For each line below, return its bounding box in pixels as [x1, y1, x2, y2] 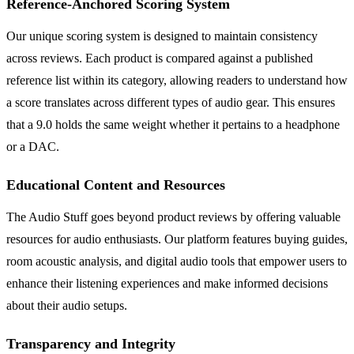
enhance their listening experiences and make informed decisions [6, 277, 328, 291]
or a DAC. [6, 140, 59, 154]
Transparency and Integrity [6, 336, 175, 352]
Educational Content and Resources [6, 177, 225, 194]
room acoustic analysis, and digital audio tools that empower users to [6, 254, 347, 269]
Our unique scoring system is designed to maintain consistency [6, 29, 318, 43]
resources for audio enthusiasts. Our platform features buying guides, [6, 232, 348, 247]
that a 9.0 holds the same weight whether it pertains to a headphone [6, 118, 340, 132]
